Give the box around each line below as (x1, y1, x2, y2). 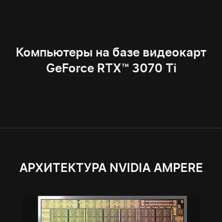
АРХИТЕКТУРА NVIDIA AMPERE (19, 161, 203, 175)
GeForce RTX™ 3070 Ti (46, 61, 176, 76)
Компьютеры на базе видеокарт (15, 45, 207, 60)
